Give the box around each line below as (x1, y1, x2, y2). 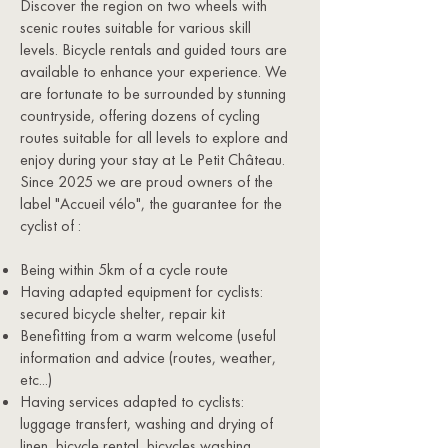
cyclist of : (20, 215, 81, 236)
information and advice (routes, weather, (20, 347, 276, 368)
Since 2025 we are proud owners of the (20, 171, 273, 192)
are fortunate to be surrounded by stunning (20, 83, 286, 104)
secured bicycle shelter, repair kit (20, 303, 225, 324)
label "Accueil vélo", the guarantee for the (20, 193, 282, 214)
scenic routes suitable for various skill (20, 17, 251, 38)
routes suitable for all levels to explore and (20, 127, 288, 148)
